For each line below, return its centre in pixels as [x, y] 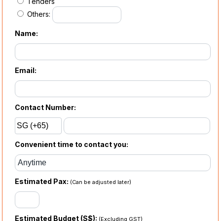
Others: [39, 14]
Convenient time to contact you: [72, 145]
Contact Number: [46, 108]
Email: [26, 71]
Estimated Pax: [43, 182]
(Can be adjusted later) [101, 182]
